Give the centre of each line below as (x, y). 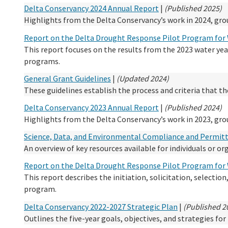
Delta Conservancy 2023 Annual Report (91, 107)
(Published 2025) (193, 8)
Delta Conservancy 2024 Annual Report (91, 8)
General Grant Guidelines (67, 78)
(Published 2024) (193, 107)
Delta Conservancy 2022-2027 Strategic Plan (101, 206)
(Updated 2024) (143, 78)
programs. (42, 61)
